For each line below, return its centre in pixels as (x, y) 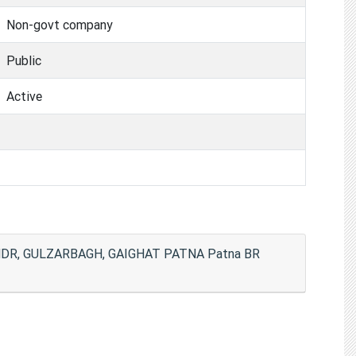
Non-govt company (60, 24)
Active (24, 96)
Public (24, 60)
